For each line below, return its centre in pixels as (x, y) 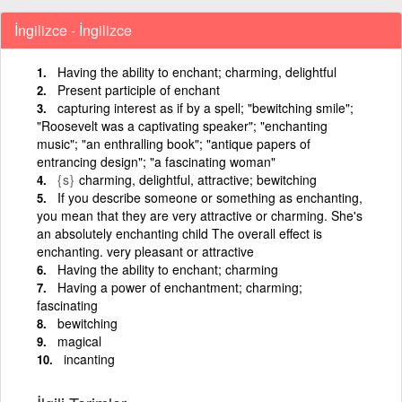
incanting (89, 358)
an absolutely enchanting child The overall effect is (179, 233)
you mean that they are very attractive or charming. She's (200, 215)
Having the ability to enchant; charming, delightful (197, 71)
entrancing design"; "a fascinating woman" (156, 161)
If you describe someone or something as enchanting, (210, 197)
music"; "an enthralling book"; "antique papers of (174, 143)
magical (79, 341)
